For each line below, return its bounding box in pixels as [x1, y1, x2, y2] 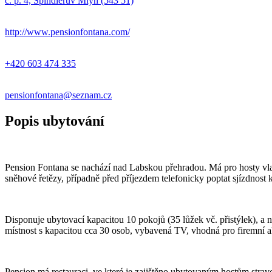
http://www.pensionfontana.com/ [5, 26, 130, 37]
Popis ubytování [5, 112, 104, 129]
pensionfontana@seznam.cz [5, 89, 112, 100]
